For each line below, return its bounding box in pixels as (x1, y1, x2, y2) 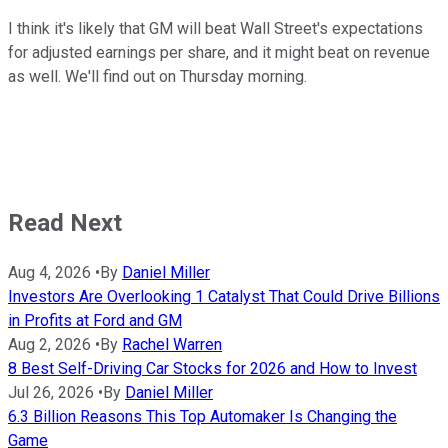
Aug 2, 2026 (8, 334, 91, 354)
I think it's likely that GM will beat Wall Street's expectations (8, 18, 423, 38)
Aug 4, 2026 (8, 262, 91, 282)
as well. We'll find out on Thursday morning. (8, 66, 307, 86)
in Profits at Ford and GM (8, 310, 182, 330)
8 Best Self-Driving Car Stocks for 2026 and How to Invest (8, 358, 417, 378)
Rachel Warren (122, 334, 222, 354)
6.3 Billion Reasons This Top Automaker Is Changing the (8, 406, 397, 426)
